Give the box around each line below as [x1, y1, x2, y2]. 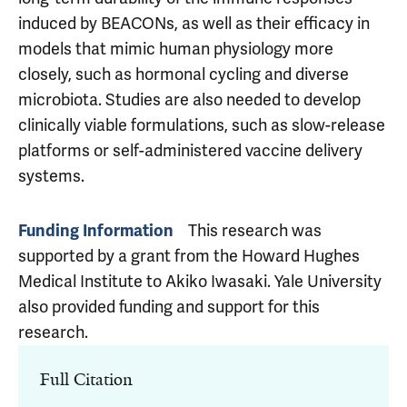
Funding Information [18, 221, 174, 241]
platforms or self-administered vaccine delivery [18, 140, 362, 161]
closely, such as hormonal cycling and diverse [18, 64, 349, 84]
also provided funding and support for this [18, 296, 320, 317]
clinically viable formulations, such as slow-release [18, 114, 385, 135]
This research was [188, 220, 322, 241]
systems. [18, 165, 84, 186]
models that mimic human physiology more [18, 38, 333, 59]
